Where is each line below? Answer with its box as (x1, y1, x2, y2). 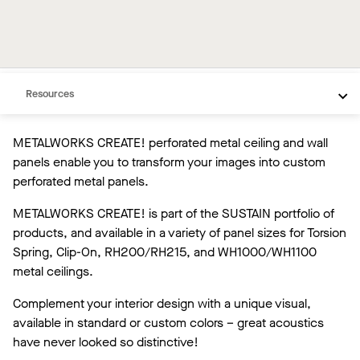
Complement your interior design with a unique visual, (13, 295, 311, 312)
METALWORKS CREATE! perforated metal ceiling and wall (13, 134, 328, 151)
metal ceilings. (13, 263, 93, 280)
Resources (26, 86, 74, 100)
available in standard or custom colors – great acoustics (13, 314, 324, 331)
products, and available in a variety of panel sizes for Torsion (13, 224, 346, 241)
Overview (26, 31, 69, 45)
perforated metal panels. (13, 173, 149, 190)
